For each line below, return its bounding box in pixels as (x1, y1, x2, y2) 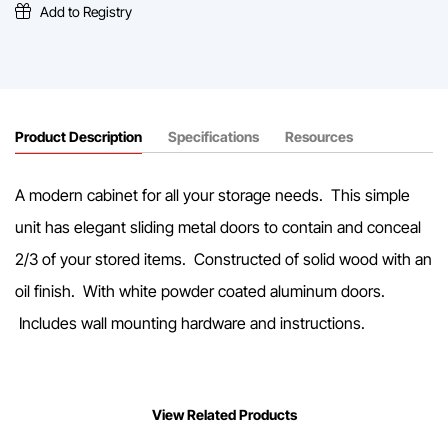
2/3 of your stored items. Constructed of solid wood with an (15, 248, 432, 269)
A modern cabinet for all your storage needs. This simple (15, 184, 410, 205)
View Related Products (151, 405, 297, 423)
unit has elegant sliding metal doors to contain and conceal (15, 216, 421, 237)
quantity (14, 24, 62, 42)
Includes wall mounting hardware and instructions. (15, 312, 365, 333)
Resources (285, 128, 353, 146)
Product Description (15, 128, 142, 146)
